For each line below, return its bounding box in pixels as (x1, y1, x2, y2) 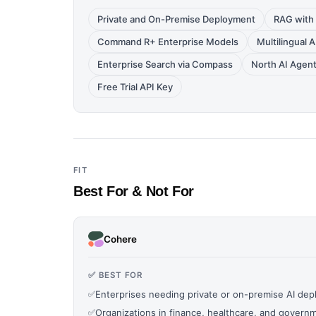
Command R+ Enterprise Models (97, 36, 238, 47)
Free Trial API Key (97, 81, 173, 92)
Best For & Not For (73, 183, 194, 199)
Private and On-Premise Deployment (97, 13, 255, 25)
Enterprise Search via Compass (97, 59, 233, 70)
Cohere (104, 233, 137, 245)
